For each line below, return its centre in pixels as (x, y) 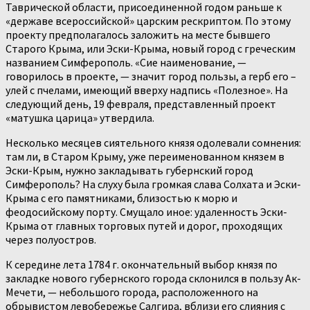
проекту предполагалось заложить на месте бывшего (138, 35)
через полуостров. (51, 240)
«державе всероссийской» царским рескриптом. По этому (148, 21)
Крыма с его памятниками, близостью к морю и (121, 198)
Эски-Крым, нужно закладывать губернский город (129, 171)
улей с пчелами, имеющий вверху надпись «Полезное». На (147, 90)
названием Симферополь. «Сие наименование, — (126, 63)
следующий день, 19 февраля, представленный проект (141, 104)
